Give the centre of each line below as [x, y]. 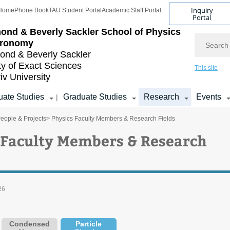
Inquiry [202, 10]
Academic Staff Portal [131, 10]
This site [206, 68]
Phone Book [32, 10]
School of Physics [141, 32]
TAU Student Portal [75, 10]
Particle [89, 224]
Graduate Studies [95, 97]
